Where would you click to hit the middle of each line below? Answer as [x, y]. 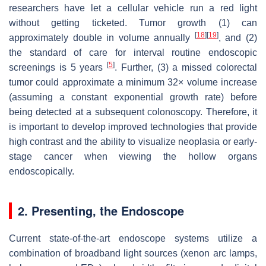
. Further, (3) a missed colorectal [186, 67]
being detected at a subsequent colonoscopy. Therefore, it [133, 112]
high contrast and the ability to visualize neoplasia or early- [133, 141]
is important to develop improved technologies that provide [133, 126]
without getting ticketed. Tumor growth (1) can [133, 23]
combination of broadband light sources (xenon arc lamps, [133, 253]
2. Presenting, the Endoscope [101, 210]
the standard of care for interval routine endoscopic [133, 52]
